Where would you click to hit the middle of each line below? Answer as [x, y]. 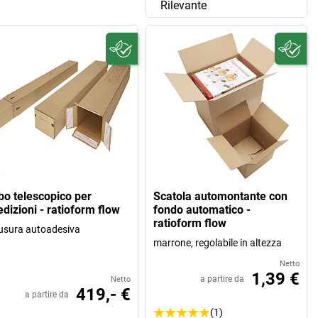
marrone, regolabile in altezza [218, 242]
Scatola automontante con [221, 196]
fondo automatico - [202, 209]
